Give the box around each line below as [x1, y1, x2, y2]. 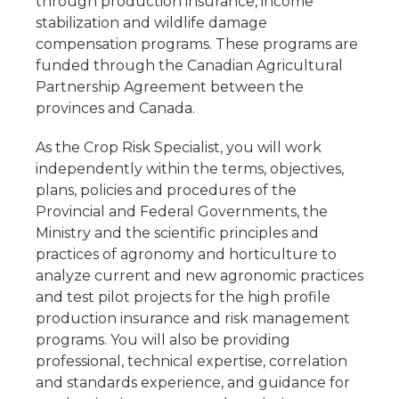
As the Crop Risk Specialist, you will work [36, 139, 322, 156]
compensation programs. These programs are [36, 36, 358, 53]
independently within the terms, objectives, [36, 160, 344, 177]
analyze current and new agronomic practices [36, 267, 363, 284]
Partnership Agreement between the [36, 78, 304, 95]
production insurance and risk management [36, 310, 350, 327]
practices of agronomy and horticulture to [36, 246, 337, 263]
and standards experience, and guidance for [36, 374, 350, 391]
